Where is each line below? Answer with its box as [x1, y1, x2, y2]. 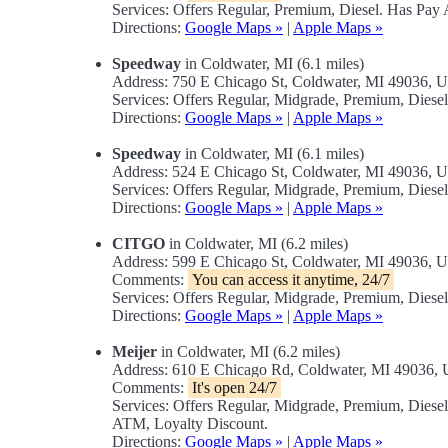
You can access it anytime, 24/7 [192, 271, 390, 289]
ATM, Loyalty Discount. [112, 415, 268, 433]
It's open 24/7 [192, 379, 277, 397]
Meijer [112, 343, 157, 361]
